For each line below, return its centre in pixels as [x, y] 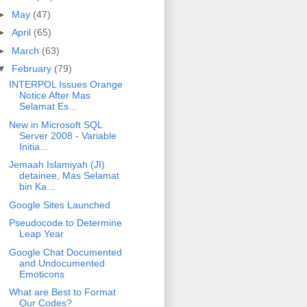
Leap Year [41, 234]
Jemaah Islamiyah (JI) [57, 165]
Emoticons [41, 274]
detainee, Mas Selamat [69, 176]
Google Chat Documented [65, 252]
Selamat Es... [48, 107]
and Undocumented [62, 263]
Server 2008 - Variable [67, 135]
